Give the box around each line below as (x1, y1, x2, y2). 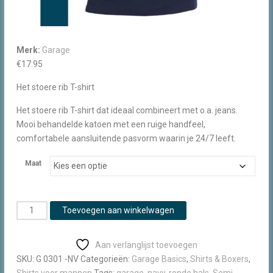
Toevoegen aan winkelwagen (62, 205, 174, 216)
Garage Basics (131, 254, 186, 264)
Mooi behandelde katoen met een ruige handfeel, (16, 119, 205, 130)
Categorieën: (80, 254, 132, 264)
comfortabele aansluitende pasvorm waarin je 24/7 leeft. (16, 133, 236, 144)
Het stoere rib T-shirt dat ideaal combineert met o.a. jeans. (16, 105, 238, 116)
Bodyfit (15, 258, 43, 269)
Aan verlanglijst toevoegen (95, 240, 198, 250)
